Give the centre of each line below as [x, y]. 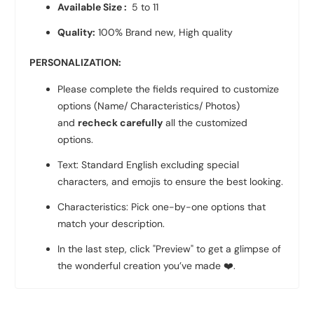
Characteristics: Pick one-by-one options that [162, 207]
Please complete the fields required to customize [169, 89]
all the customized [207, 123]
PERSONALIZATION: [77, 63]
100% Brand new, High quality [166, 33]
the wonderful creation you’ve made [141, 266]
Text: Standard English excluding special [149, 165]
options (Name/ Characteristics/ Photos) [149, 106]
